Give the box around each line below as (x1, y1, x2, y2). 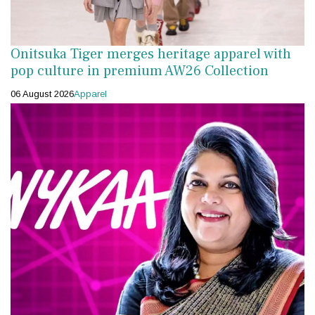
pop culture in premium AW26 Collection (11, 62, 269, 81)
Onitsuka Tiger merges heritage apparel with (11, 45, 291, 64)
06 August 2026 (11, 89, 74, 100)
